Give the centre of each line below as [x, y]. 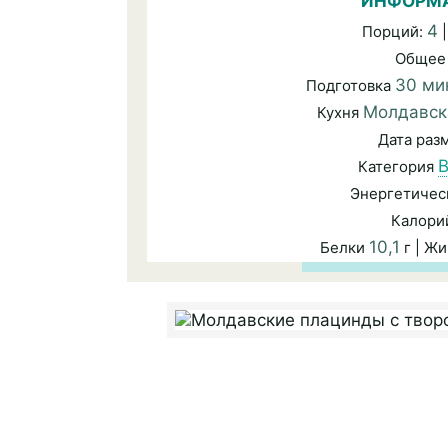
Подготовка [350, 85]
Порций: [394, 31]
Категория [397, 166]
